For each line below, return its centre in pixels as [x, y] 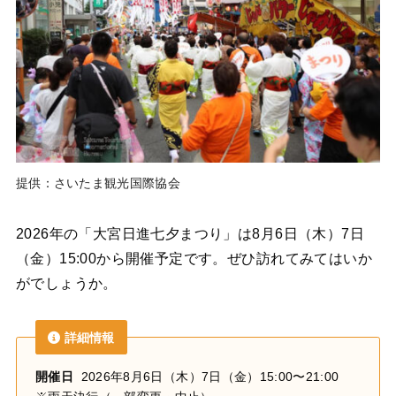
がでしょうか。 [66, 283]
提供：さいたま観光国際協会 [98, 183]
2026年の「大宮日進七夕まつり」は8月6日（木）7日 [190, 233]
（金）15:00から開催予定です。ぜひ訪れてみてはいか [194, 258]
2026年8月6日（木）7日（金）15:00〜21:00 [206, 377]
